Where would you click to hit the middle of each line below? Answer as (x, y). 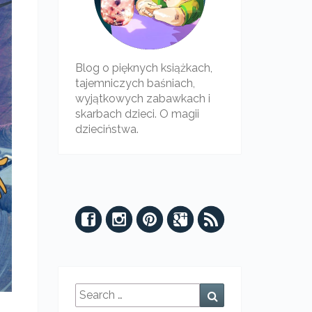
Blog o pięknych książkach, (143, 68)
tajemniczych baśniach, (135, 83)
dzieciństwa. (107, 129)
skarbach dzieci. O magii (137, 114)
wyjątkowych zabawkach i (142, 99)
